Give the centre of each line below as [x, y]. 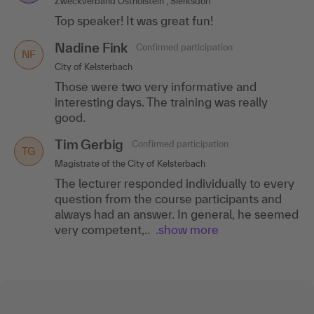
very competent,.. [102, 229]
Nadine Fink [91, 47]
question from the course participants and [168, 198]
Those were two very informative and [156, 86]
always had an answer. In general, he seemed [177, 214]
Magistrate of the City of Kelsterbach [130, 163]
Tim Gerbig [89, 144]
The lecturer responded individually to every [175, 183]
